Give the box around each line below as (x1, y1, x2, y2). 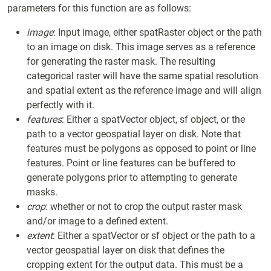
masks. (27, 186, 57, 198)
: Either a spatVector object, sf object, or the (62, 114, 245, 125)
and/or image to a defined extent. (27, 215, 168, 227)
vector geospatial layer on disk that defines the (27, 244, 224, 256)
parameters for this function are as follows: (7, 2, 191, 14)
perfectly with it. (27, 99, 94, 111)
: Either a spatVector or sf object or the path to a (53, 230, 255, 241)
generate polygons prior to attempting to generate (27, 172, 237, 183)
